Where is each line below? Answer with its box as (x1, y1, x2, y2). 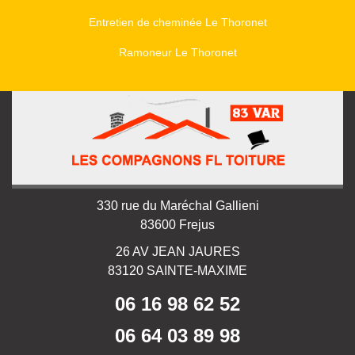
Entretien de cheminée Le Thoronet (88, 16, 267, 29)
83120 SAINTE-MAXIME (108, 264, 247, 278)
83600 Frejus (140, 218, 215, 232)
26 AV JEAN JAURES (115, 245, 240, 259)
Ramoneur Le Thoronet (118, 46, 237, 59)
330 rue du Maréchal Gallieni (96, 199, 259, 213)
